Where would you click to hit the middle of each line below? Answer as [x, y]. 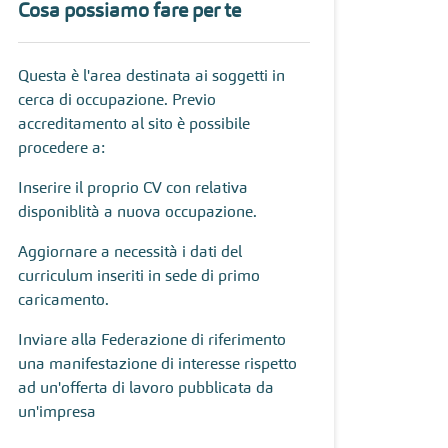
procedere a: [61, 147]
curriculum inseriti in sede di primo [139, 275]
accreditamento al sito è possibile [134, 123]
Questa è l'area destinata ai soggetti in [151, 75]
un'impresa [57, 411]
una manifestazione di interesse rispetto [157, 363]
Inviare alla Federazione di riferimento [152, 339]
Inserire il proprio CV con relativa [133, 187]
